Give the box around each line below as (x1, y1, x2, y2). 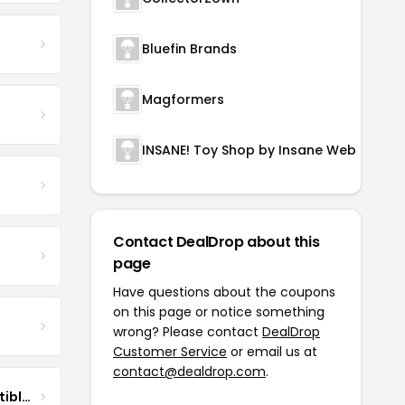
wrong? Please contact (113, 323, 262, 341)
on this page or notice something (113, 303, 325, 321)
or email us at (227, 343, 317, 361)
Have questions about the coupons (113, 283, 335, 301)
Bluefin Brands (142, 40, 237, 58)
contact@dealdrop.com (113, 363, 266, 381)
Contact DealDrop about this (113, 231, 320, 252)
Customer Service (113, 343, 227, 361)
